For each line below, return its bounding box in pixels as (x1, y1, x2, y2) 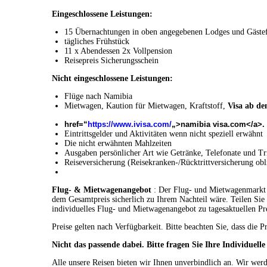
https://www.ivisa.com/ (88, 120, 172, 129)
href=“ (64, 120, 88, 129)
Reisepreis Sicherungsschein (64, 56, 159, 66)
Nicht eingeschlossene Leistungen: (52, 74, 173, 83)
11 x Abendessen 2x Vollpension (64, 46, 172, 56)
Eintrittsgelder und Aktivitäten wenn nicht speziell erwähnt (64, 129, 263, 139)
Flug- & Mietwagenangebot (52, 185, 151, 195)
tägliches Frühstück (64, 37, 129, 46)
